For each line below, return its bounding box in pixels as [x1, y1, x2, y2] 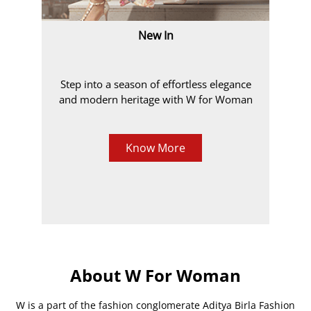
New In [137, 28, 174, 44]
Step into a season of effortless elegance [60, 77, 251, 92]
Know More [126, 140, 185, 156]
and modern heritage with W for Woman [58, 92, 253, 107]
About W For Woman [70, 264, 241, 287]
